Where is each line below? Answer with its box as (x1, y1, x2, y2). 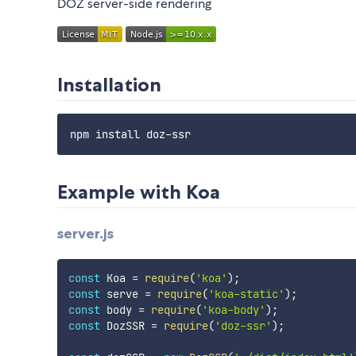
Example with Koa (57, 180, 220, 204)
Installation (57, 73, 161, 97)
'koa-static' (207, 286, 284, 301)
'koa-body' (201, 302, 265, 317)
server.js (57, 224, 114, 242)
